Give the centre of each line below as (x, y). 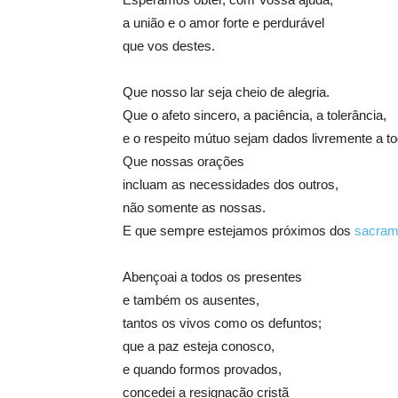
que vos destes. (169, 46)
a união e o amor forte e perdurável (223, 23)
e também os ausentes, (191, 300)
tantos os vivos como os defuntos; (222, 323)
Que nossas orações (183, 161)
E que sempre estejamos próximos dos (239, 231)
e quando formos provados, (202, 369)
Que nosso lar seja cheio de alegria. (226, 92)
